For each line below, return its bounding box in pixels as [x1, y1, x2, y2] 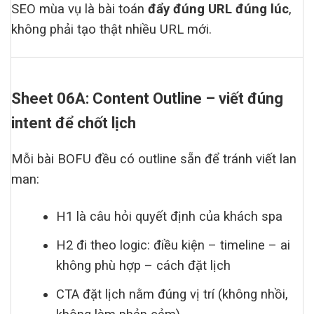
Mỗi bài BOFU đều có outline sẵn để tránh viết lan [11, 151, 296, 167]
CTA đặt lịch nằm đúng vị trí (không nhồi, [56, 286, 289, 302]
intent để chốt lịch [11, 114, 136, 132]
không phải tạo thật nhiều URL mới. [11, 21, 212, 37]
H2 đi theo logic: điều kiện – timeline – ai [56, 237, 291, 253]
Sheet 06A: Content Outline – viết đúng [11, 89, 283, 107]
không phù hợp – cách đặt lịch [56, 257, 231, 273]
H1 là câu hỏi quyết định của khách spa [56, 208, 283, 224]
